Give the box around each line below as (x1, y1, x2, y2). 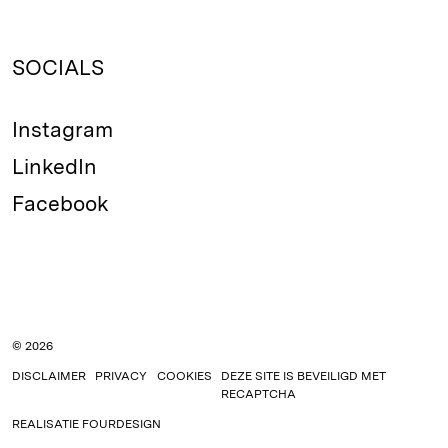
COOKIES (156, 369, 212, 383)
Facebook (12, 191, 109, 216)
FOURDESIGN (82, 417, 161, 431)
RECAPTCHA (221, 387, 297, 401)
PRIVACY (95, 369, 148, 383)
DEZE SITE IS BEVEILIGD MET (221, 369, 387, 383)
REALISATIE (12, 417, 82, 431)
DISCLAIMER (12, 369, 86, 383)
